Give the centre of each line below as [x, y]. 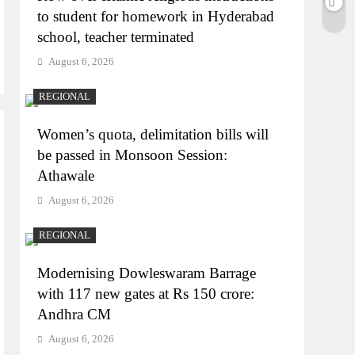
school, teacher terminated [116, 37]
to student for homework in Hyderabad [156, 16]
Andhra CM [74, 314]
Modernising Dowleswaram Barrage [147, 273]
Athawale [66, 176]
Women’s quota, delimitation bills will [153, 134]
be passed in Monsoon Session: [133, 155]
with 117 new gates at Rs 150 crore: [146, 294]
